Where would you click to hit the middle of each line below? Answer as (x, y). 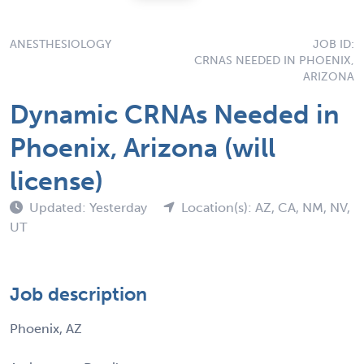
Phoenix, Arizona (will (143, 147)
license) (56, 181)
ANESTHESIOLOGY (61, 44)
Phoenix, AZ (46, 328)
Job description (78, 294)
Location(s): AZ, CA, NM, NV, (266, 207)
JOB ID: (334, 44)
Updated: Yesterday (90, 207)
